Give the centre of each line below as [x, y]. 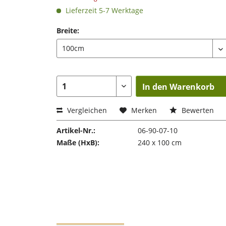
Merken [144, 110]
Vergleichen [86, 110]
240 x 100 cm [159, 143]
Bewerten [197, 110]
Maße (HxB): [78, 143]
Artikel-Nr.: [76, 130]
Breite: [68, 31]
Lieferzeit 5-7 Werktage [103, 10]
